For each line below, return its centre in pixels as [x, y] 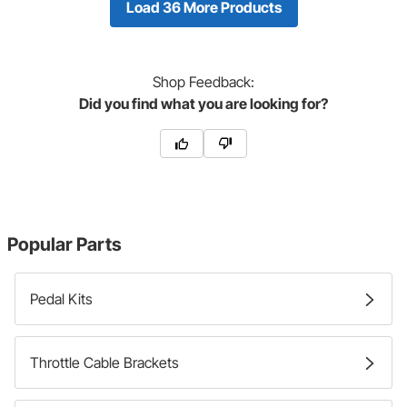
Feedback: [220, 81]
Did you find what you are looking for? [203, 103]
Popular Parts [65, 244]
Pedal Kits [61, 298]
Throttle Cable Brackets [104, 362]
